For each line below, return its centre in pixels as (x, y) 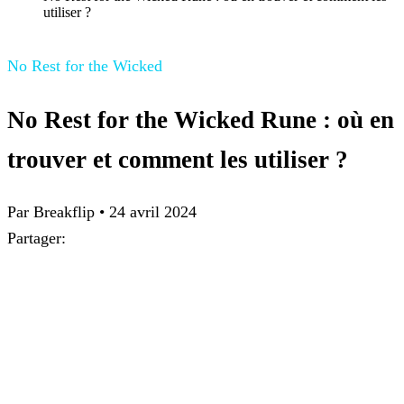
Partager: (37, 239)
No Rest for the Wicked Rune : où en (201, 119)
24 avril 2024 (153, 212)
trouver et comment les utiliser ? (178, 159)
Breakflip (64, 212)
